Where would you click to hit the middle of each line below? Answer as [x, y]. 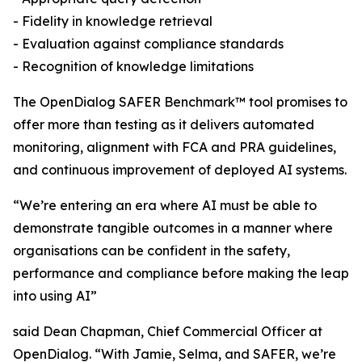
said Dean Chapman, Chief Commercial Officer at [168, 332]
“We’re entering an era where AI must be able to [165, 206]
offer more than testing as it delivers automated [164, 125]
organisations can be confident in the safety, [152, 251]
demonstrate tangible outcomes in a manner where [173, 228]
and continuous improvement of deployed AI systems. [180, 170]
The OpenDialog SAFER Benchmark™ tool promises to [180, 102]
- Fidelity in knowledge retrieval [113, 21]
